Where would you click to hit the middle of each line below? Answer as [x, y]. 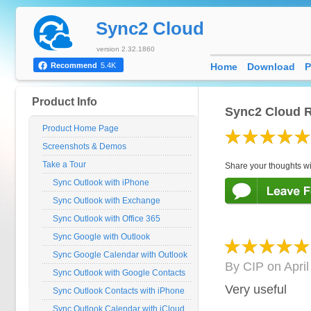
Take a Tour [64, 165]
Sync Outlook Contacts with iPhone [119, 291]
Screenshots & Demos [84, 146]
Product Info [65, 102]
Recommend [74, 66]
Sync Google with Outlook [101, 237]
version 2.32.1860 [126, 49]
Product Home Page [81, 128]
